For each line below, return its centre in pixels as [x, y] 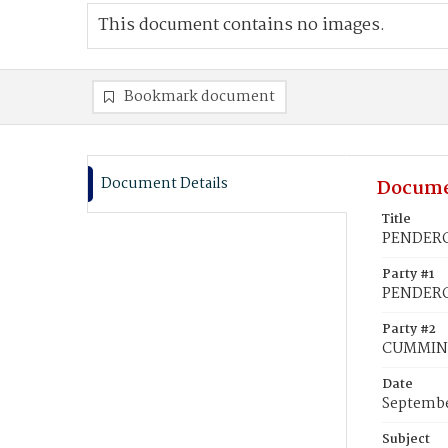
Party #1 [408, 274]
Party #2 [409, 329]
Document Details [164, 184]
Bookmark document [199, 97]
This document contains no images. [241, 25]
